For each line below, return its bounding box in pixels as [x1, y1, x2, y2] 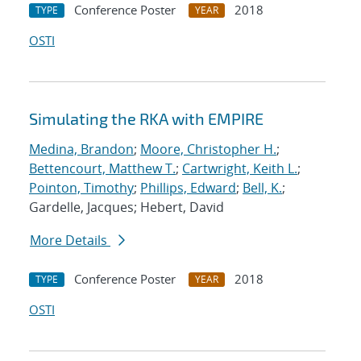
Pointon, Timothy [29, 179, 134, 197]
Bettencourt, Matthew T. [29, 160, 176, 178]
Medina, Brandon [29, 140, 134, 159]
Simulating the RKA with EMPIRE [29, 109, 263, 129]
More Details [30, 231, 110, 250]
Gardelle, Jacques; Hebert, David [29, 198, 224, 217]
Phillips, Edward [140, 179, 236, 197]
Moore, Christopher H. [140, 140, 276, 159]
